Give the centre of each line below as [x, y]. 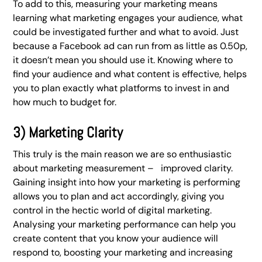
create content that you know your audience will [116, 238]
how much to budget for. [66, 102]
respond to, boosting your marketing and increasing [123, 252]
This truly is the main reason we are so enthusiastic [123, 154]
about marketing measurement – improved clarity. [123, 168]
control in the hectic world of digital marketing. [113, 210]
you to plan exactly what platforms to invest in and [121, 88]
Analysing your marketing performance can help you [125, 224]
